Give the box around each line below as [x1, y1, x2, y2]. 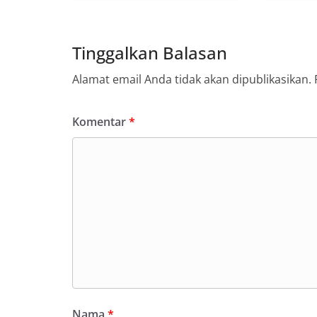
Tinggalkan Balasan [72, 40, 227, 64]
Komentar [72, 113, 129, 129]
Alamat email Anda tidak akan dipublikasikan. [72, 71, 311, 87]
